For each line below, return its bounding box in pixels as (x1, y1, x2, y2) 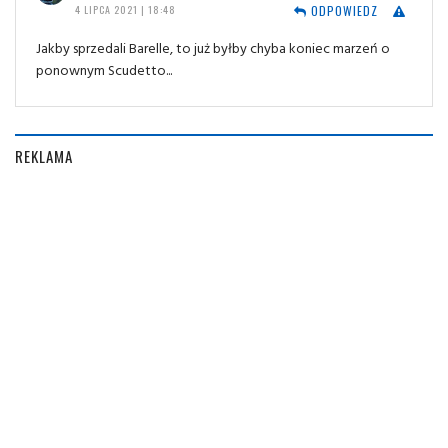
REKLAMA (15, 145, 73, 168)
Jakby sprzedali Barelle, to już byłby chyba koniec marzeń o (36, 37, 390, 59)
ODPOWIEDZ (306, 2, 378, 20)
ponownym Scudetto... (36, 59, 172, 81)
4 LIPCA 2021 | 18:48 (74, 2, 176, 18)
